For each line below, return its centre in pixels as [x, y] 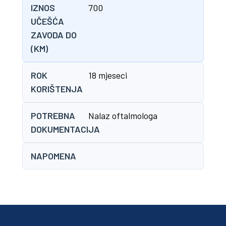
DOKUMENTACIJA [65, 129]
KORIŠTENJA [57, 89]
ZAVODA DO [54, 35]
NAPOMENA [53, 156]
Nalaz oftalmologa [123, 116]
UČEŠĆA [47, 21]
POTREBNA [53, 116]
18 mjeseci [108, 75]
